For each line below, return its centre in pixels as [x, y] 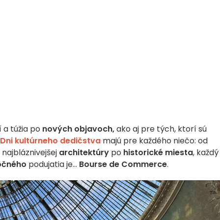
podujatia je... [53, 164]
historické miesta [157, 152]
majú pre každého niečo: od [154, 141]
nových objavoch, [78, 129]
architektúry [84, 152]
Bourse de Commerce [123, 164]
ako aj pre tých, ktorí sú [161, 129]
